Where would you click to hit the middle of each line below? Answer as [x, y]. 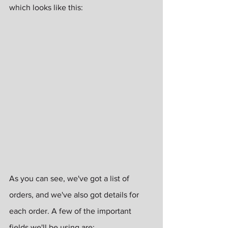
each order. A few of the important [71, 211]
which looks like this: [46, 8]
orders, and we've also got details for [75, 195]
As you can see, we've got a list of [70, 179]
